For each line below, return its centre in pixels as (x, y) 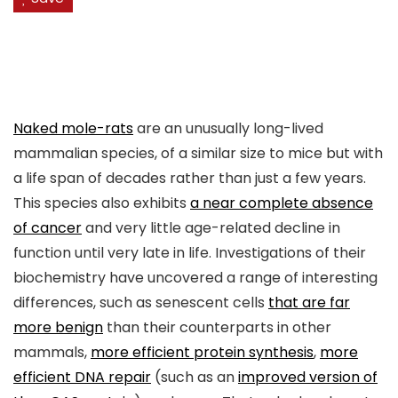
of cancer (48, 228)
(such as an (195, 378)
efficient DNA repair (82, 378)
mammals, (52, 353)
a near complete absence (282, 203)
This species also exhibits (102, 203)
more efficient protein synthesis (202, 353)
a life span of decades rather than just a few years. (190, 179)
